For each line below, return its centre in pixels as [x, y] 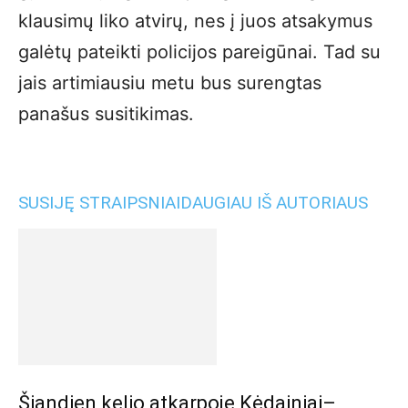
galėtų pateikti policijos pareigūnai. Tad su [199, 52]
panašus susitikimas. [106, 114]
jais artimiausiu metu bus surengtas [170, 83]
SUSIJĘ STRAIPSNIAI [99, 203]
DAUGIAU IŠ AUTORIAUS [274, 203]
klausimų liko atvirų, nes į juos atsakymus [195, 21]
